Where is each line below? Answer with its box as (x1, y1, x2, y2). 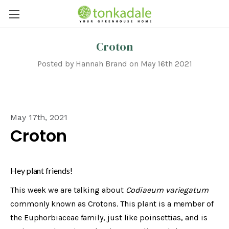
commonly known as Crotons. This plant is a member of (10, 198, 214, 209)
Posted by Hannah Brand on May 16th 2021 (37, 58, 192, 68)
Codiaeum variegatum (125, 185, 209, 195)
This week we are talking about (10, 185, 126, 195)
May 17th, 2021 (10, 112, 67, 122)
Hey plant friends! (10, 165, 73, 175)
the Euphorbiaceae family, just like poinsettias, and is (10, 212, 208, 222)
